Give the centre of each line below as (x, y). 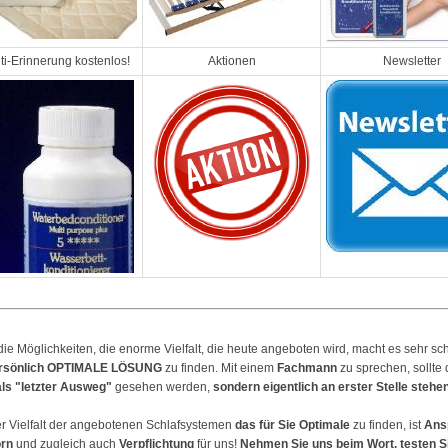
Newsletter (412, 61)
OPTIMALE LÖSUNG (104, 368)
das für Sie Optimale (292, 425)
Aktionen (231, 61)
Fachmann (307, 368)
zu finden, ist (387, 425)
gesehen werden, (162, 387)
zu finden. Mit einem (219, 368)
